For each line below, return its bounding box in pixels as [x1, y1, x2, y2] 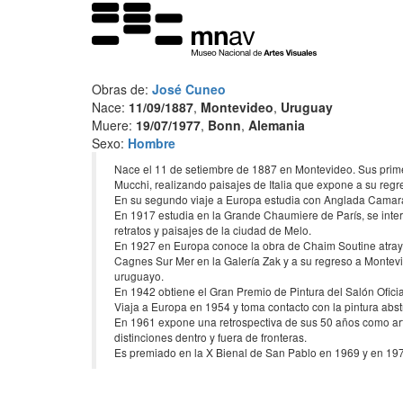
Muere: [92, 116, 136, 134]
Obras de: [92, 80, 152, 98]
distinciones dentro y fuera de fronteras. [114, 329, 307, 345]
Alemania [248, 116, 305, 134]
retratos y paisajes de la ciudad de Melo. [114, 222, 311, 237]
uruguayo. [114, 268, 164, 283]
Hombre [128, 134, 175, 152]
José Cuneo [152, 80, 226, 98]
